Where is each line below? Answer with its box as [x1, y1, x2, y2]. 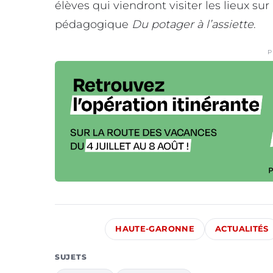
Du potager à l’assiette [132, 17, 253, 31]
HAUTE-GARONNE [115, 224, 195, 234]
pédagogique [55, 17, 132, 31]
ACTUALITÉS [215, 224, 269, 234]
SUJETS [55, 252, 87, 262]
